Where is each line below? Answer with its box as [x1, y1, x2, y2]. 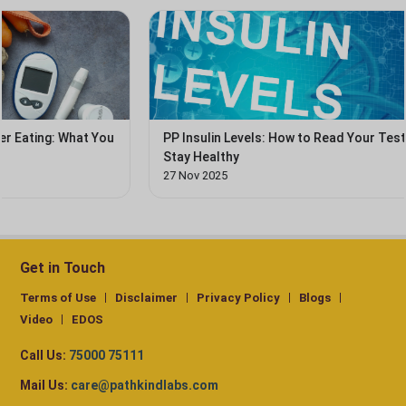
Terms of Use [20, 291, 96, 305]
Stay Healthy [53, 150, 129, 165]
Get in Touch [20, 259, 105, 277]
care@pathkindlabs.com [71, 378, 218, 393]
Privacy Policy [197, 291, 280, 305]
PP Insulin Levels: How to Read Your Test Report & [53, 130, 351, 146]
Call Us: [20, 348, 66, 363]
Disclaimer [115, 291, 178, 305]
